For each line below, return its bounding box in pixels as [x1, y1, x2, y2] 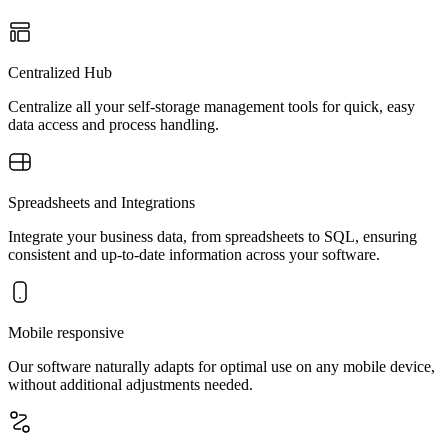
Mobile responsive [8, 324, 124, 341]
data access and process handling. [8, 116, 219, 133]
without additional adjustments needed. [8, 376, 253, 393]
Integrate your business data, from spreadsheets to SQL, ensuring [8, 228, 417, 245]
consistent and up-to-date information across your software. [8, 246, 380, 263]
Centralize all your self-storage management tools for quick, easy [8, 98, 415, 115]
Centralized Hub [8, 64, 112, 81]
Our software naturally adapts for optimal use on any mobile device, [8, 358, 435, 375]
